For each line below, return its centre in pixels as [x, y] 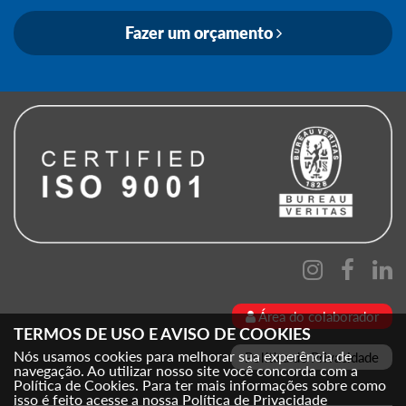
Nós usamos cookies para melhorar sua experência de [183, 356]
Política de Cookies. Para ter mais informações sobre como [200, 385]
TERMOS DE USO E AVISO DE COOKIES [162, 335]
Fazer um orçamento [200, 32]
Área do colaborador [317, 316]
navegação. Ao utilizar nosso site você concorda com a [186, 370]
